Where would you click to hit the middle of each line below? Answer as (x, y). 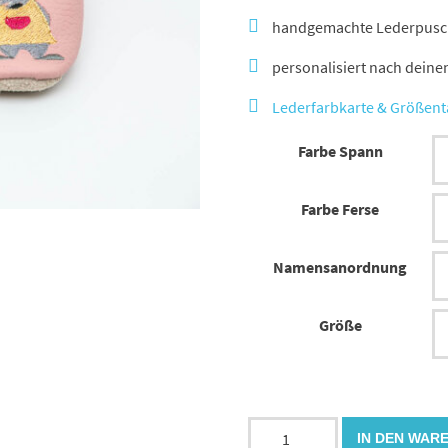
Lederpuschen (295, 427)
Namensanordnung (340, 266)
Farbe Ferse (340, 208)
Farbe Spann (340, 150)
